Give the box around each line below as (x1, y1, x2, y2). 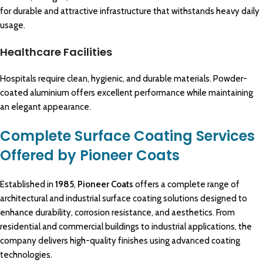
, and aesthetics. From (151, 207, 235, 218)
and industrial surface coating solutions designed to (48, 193, 247, 204)
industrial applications (150, 221, 235, 232)
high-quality (70, 235, 116, 247)
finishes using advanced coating (116, 235, 240, 247)
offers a (133, 179, 167, 190)
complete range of (167, 179, 240, 190)
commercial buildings (59, 221, 139, 232)
